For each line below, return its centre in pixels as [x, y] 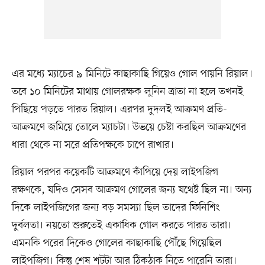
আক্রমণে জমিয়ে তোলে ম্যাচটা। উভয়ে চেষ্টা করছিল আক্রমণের [129, 127]
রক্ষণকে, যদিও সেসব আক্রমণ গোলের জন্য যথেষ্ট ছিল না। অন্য [132, 190]
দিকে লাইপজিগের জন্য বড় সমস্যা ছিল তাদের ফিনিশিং [116, 207]
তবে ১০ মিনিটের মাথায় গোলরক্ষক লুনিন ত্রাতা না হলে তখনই [127, 91]
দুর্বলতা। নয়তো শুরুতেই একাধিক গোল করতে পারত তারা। [121, 225]
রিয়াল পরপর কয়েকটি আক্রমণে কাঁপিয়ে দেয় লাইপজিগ [115, 172]
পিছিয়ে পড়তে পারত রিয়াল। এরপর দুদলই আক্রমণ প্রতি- [119, 109]
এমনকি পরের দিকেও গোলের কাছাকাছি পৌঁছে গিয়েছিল [117, 243]
